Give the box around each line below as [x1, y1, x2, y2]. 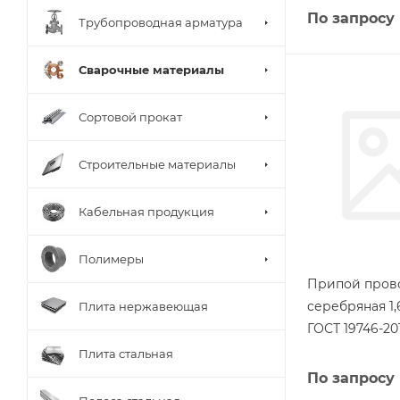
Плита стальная [79, 346, 173, 361]
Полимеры [79, 251, 144, 266]
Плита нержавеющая [79, 298, 208, 313]
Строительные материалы [79, 156, 236, 171]
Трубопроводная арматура [79, 14, 243, 29]
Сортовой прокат [79, 109, 182, 124]
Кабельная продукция [79, 204, 214, 219]
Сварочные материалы [79, 62, 224, 77]
